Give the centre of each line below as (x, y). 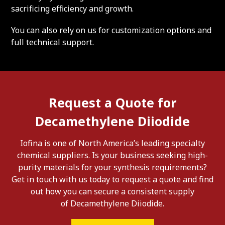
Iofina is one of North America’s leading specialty (113, 143)
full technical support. (52, 42)
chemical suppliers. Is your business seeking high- (113, 155)
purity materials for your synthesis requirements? (113, 167)
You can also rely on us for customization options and (111, 30)
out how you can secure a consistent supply (113, 191)
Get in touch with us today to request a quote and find (113, 179)
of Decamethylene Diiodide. (113, 203)
